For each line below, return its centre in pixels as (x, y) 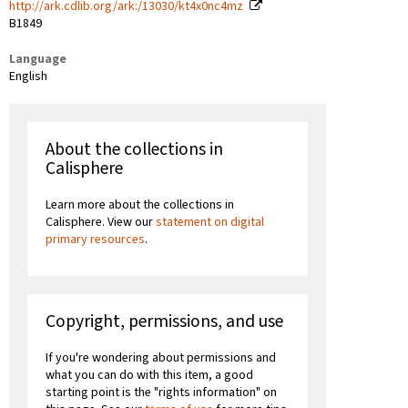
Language (38, 60)
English (28, 77)
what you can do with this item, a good (149, 376)
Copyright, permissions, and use (164, 322)
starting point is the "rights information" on (161, 393)
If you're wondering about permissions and (161, 358)
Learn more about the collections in (140, 205)
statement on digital (210, 223)
